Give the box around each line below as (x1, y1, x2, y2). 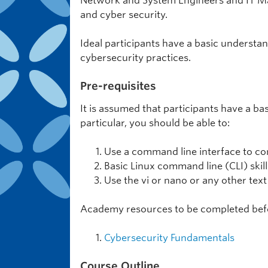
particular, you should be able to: (80, 117, 230, 129)
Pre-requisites (80, 80, 156, 92)
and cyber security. (80, 9, 167, 20)
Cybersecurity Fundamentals (104, 232, 234, 243)
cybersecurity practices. (80, 52, 191, 63)
